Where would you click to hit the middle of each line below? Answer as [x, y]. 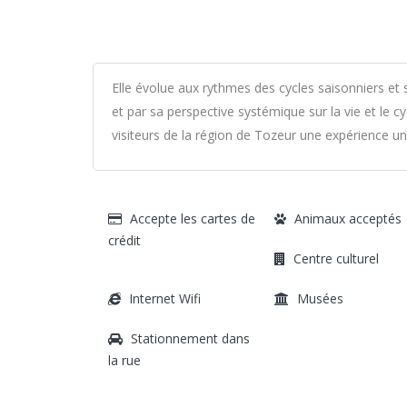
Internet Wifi [165, 298]
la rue [124, 360]
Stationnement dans [190, 338]
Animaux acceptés [347, 218]
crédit [124, 240]
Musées [320, 298]
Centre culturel [336, 258]
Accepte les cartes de [193, 218]
